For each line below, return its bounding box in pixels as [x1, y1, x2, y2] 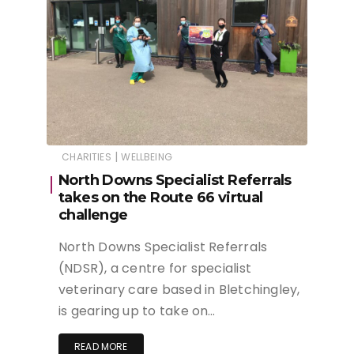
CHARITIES [62, 149, 111, 164]
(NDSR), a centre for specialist [58, 258, 251, 277]
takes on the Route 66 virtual [58, 188, 263, 206]
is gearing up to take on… [58, 301, 216, 320]
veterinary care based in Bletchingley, [58, 280, 300, 299]
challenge [58, 205, 128, 224]
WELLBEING [121, 149, 172, 164]
